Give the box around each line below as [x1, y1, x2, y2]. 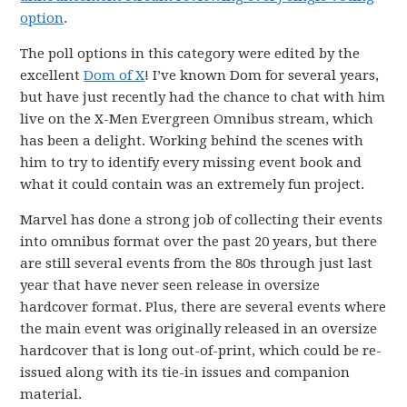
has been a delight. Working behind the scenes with [20, 133, 364, 149]
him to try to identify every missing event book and [20, 154, 362, 171]
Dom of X [84, 67, 145, 84]
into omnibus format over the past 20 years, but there [20, 233, 378, 250]
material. [20, 386, 83, 402]
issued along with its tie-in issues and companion [20, 364, 351, 381]
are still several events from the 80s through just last [20, 255, 373, 272]
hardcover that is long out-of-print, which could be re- [20, 342, 382, 359]
